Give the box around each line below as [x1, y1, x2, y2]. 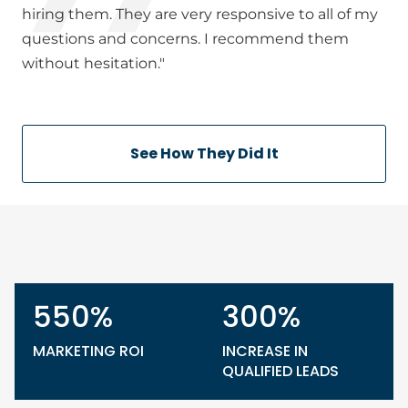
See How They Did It [129, 143, 279, 164]
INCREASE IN [222, 341, 308, 362]
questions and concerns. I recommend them [22, 30, 349, 47]
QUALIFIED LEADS [222, 361, 339, 382]
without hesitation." [22, 55, 165, 72]
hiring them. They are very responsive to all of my [22, 5, 378, 23]
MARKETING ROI [33, 341, 144, 362]
